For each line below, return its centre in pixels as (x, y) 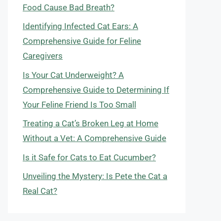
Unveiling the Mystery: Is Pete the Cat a (95, 176)
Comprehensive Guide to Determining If (96, 90)
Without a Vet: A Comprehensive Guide (94, 138)
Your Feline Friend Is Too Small (79, 104)
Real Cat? (40, 191)
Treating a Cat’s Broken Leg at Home (91, 123)
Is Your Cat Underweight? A (73, 75)
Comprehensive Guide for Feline (82, 41)
